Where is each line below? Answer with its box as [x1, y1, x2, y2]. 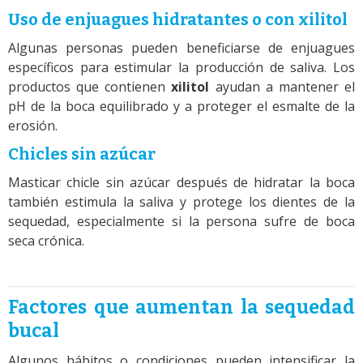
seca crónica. [8, 231, 84, 250]
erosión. [8, 116, 58, 135]
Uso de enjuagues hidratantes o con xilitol [8, 9, 348, 29]
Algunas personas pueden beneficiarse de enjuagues [8, 38, 355, 57]
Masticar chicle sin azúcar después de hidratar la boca [8, 173, 355, 191]
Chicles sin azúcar [8, 143, 156, 164]
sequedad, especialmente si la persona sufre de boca [8, 211, 355, 230]
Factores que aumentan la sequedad [8, 295, 355, 318]
